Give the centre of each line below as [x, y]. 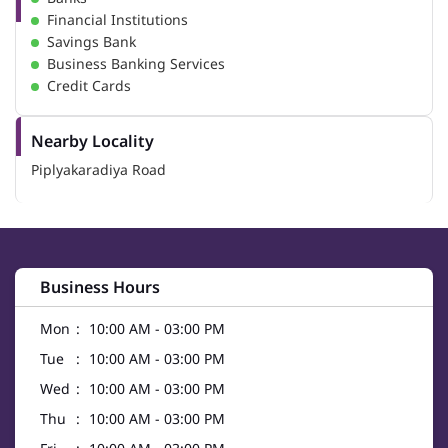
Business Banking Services [136, 64]
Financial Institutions [117, 20]
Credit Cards [89, 86]
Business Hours [100, 287]
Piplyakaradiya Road [98, 170]
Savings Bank [91, 42]
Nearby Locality [92, 141]
